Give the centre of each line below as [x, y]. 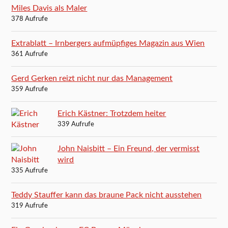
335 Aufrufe [30, 171]
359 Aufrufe [30, 90]
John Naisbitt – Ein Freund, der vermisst [129, 149]
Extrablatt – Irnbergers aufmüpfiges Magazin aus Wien [108, 44]
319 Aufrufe [30, 206]
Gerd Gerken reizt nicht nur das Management [92, 79]
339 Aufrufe [76, 125]
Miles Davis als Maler [49, 8]
